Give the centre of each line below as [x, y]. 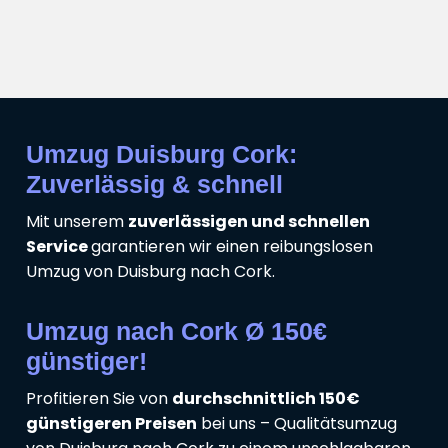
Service [58, 247]
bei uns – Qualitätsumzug [297, 424]
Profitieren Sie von [99, 399]
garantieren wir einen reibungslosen [232, 247]
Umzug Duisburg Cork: [161, 154]
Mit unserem [77, 222]
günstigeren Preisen [111, 424]
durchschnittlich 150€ [266, 399]
